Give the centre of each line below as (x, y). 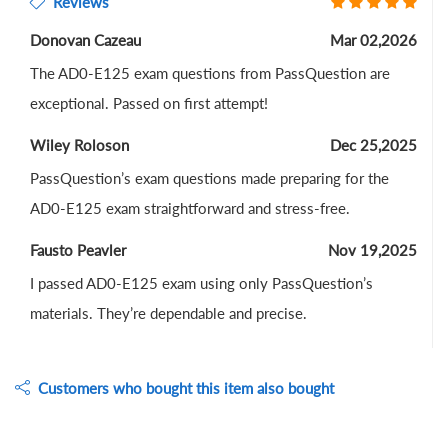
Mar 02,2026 (373, 40)
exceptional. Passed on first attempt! (149, 103)
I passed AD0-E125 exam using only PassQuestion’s (201, 283)
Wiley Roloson (79, 145)
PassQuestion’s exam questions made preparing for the (209, 178)
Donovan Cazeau (85, 40)
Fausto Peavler (78, 250)
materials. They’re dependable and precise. (168, 313)
